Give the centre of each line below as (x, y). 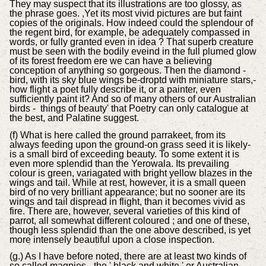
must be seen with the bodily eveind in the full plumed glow (133, 51)
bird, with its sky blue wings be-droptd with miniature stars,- (132, 80)
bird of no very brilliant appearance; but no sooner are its (127, 192)
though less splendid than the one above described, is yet (130, 230)
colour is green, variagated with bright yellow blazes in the (131, 173)
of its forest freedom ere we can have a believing (110, 61)
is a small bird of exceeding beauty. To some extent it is (124, 154)
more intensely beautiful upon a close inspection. (112, 239)
